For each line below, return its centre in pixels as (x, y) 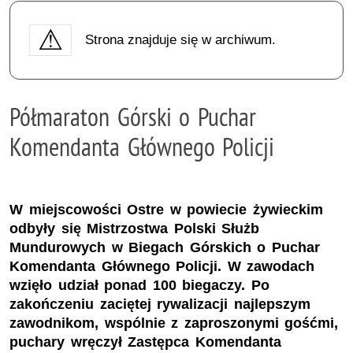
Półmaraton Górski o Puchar (133, 116)
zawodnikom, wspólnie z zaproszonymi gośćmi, (174, 323)
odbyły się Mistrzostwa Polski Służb (135, 229)
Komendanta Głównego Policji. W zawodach (162, 267)
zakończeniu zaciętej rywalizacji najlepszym (160, 305)
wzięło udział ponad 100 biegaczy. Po (139, 286)
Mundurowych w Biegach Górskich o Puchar (165, 248)
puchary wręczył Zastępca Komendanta (145, 342)
